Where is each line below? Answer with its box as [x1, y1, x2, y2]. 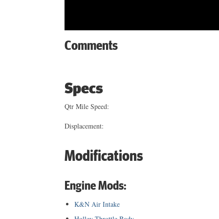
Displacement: [65, 121, 104, 131]
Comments [65, 37, 118, 53]
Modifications [65, 146, 143, 165]
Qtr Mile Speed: [65, 102, 109, 111]
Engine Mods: [65, 177, 126, 193]
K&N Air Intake [74, 199, 120, 209]
